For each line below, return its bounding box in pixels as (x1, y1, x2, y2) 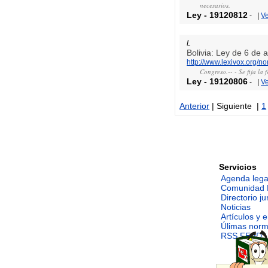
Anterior (179, 101, 210, 111)
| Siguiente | (209, 101, 262, 111)
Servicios (219, 162, 257, 172)
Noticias (221, 202, 251, 212)
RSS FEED (221, 231, 263, 241)
